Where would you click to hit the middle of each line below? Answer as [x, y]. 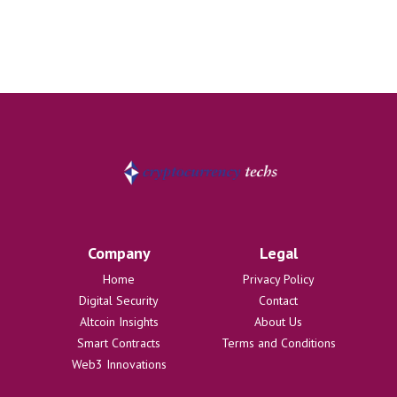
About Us [278, 322]
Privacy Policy [278, 280]
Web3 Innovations [119, 365]
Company [119, 253]
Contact [278, 301]
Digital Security [119, 301]
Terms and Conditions [278, 343]
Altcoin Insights [119, 322]
